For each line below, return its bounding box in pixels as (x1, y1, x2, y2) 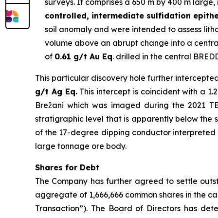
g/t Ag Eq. (35, 87, 77, 96)
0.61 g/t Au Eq (54, 52, 112, 61)
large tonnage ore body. (35, 141, 127, 151)
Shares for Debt (35, 163, 99, 172)
